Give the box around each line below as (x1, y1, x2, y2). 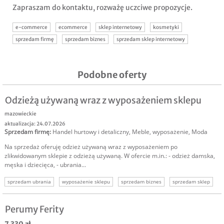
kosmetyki (153, 24, 179, 31)
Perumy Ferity (5, 203, 64, 215)
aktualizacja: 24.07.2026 (4, 120, 65, 127)
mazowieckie (4, 110, 36, 117)
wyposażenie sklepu (62, 178, 110, 185)
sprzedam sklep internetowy (116, 36, 185, 43)
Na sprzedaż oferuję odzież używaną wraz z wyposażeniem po (4, 142, 177, 151)
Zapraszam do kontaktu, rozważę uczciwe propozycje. (12, 3, 192, 12)
